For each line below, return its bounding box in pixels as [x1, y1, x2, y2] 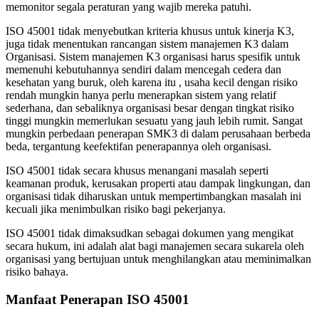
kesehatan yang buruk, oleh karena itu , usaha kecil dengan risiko [6, 76, 298, 89]
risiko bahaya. [6, 266, 68, 278]
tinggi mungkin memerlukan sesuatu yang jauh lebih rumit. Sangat [6, 115, 303, 127]
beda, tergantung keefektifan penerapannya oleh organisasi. [6, 140, 271, 153]
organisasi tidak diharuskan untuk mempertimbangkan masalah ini [6, 190, 301, 203]
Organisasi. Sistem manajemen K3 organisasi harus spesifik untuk [6, 51, 300, 63]
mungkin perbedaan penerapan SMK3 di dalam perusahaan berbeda [6, 127, 310, 140]
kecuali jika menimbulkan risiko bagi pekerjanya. [6, 203, 226, 216]
